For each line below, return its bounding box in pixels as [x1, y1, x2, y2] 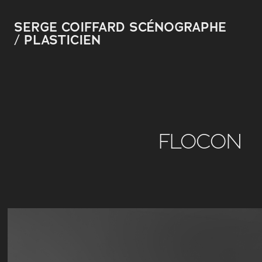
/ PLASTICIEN [14, 32, 105, 49]
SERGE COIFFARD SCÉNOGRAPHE [14, 19, 227, 36]
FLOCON [158, 129, 242, 153]
